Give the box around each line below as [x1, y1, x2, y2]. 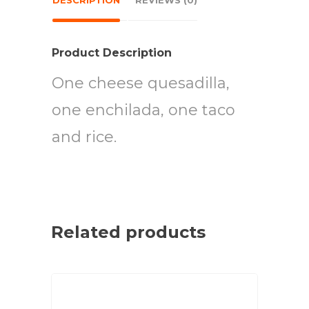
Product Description [52, 46, 172, 60]
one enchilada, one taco [52, 101, 235, 120]
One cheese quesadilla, [52, 74, 230, 93]
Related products [51, 222, 206, 243]
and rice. [52, 128, 117, 147]
